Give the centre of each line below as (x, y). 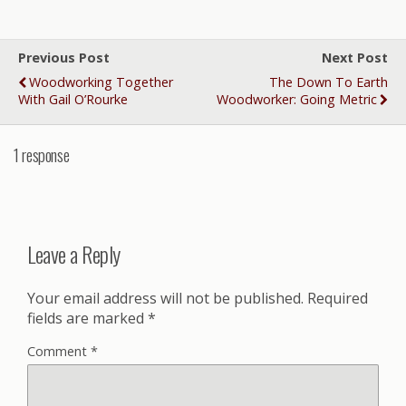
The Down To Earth (329, 82)
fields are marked (87, 319)
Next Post (355, 57)
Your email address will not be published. (165, 299)
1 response (42, 154)
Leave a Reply (74, 254)
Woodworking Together (101, 82)
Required (338, 299)
